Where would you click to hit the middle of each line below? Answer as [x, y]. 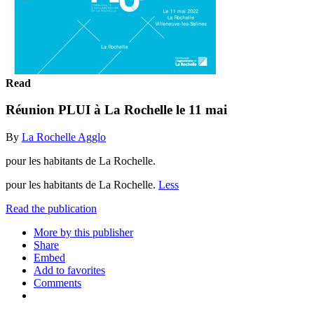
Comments [57, 282]
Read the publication [51, 208]
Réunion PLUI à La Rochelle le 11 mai [116, 110]
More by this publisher [83, 232]
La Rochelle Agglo [64, 137]
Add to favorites [69, 270]
